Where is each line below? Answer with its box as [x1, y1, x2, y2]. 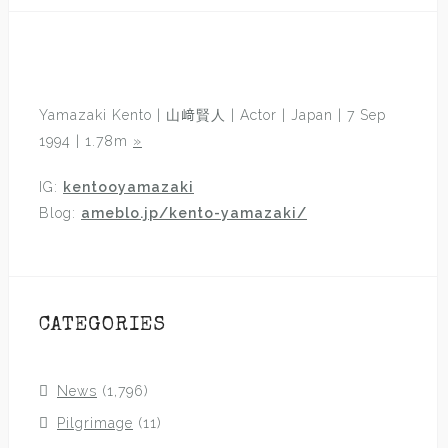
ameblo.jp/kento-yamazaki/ [81, 205, 307, 221]
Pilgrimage [57, 415, 133, 431]
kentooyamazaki [63, 179, 194, 195]
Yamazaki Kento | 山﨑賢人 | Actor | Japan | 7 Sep [39, 107, 386, 123]
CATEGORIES [39, 316, 166, 336]
